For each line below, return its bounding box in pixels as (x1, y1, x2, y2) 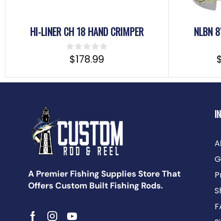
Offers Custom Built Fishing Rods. (28, 180, 163, 191)
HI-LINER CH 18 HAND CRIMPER (30, 24, 144, 39)
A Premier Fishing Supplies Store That (28, 168, 181, 180)
